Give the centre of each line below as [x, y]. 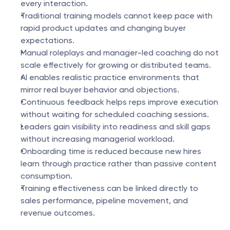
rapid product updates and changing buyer [103, 28]
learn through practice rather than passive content [119, 164]
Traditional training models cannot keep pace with [117, 16]
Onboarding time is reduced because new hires [111, 151]
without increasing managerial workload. [98, 139]
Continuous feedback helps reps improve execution [119, 102]
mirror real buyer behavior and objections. [100, 90]
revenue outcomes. [58, 213]
